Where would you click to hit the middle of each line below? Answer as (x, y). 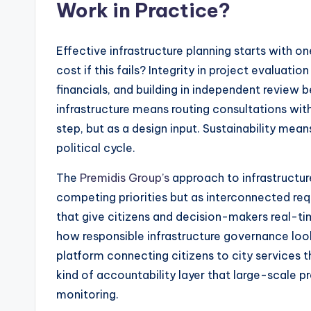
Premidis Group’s (125, 178)
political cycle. (96, 148)
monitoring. (87, 295)
